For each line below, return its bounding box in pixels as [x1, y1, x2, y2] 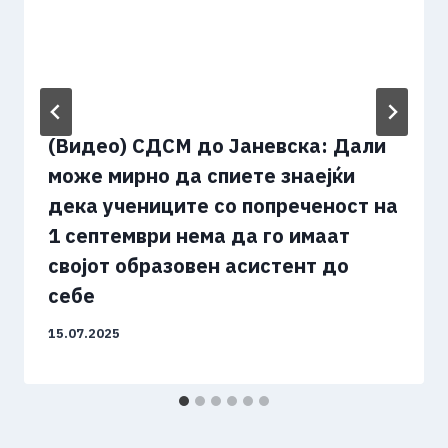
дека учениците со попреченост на [48, 192, 398, 220]
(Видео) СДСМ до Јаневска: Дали [48, 132, 386, 160]
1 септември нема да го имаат [48, 222, 350, 250]
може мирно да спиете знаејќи [48, 162, 355, 190]
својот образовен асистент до [48, 252, 349, 280]
